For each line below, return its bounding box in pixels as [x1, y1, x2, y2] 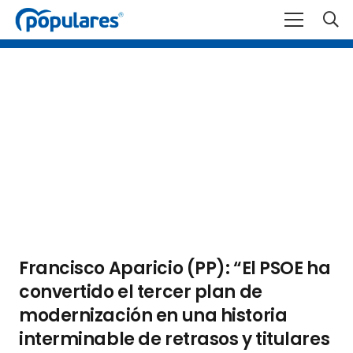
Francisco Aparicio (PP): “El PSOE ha [19, 256, 331, 281]
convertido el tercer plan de [19, 280, 262, 305]
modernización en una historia [19, 303, 288, 329]
